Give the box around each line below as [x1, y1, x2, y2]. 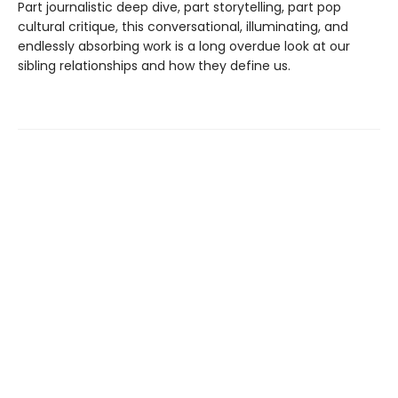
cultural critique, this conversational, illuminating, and [18, 17, 348, 36]
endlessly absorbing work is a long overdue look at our [18, 36, 350, 55]
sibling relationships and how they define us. [18, 56, 291, 75]
